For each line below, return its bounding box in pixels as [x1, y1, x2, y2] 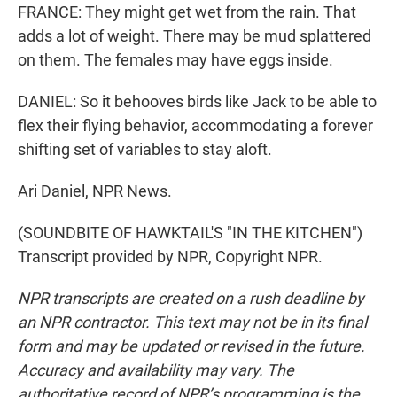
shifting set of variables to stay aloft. [18, 140, 272, 160]
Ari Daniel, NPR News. [18, 182, 172, 201]
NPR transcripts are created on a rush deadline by [18, 289, 364, 308]
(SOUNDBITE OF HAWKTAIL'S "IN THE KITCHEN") [18, 223, 362, 243]
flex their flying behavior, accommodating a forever [18, 116, 373, 136]
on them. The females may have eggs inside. [18, 51, 333, 70]
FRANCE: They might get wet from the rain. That [18, 3, 356, 22]
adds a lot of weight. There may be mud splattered [18, 27, 371, 46]
